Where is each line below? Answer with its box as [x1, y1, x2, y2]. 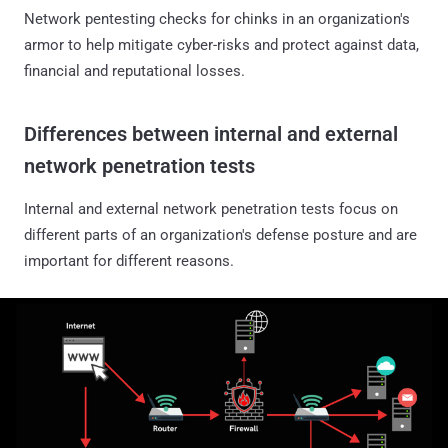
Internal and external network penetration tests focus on [24, 199, 398, 218]
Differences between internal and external [24, 121, 398, 146]
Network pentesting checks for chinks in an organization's [24, 9, 410, 28]
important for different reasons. [24, 251, 234, 270]
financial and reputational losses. [24, 61, 245, 80]
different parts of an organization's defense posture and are [24, 225, 417, 244]
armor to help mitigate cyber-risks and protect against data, [24, 35, 419, 54]
